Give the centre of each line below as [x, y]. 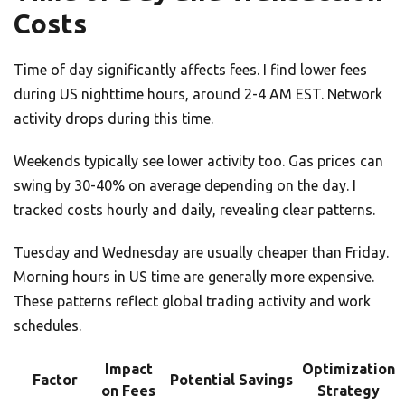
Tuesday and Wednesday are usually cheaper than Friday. [201, 253]
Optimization [348, 369]
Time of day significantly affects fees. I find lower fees [190, 70]
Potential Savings [231, 380]
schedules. [47, 326]
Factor [55, 380]
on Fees [128, 391]
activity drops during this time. [113, 119]
